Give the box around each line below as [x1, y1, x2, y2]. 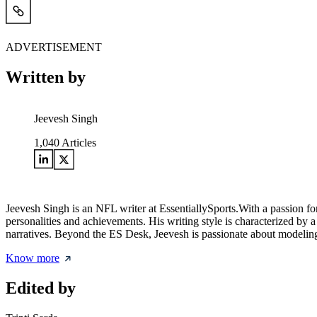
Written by [6, 68, 86, 87]
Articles [59, 137, 96, 149]
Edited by [6, 279, 76, 298]
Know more [6, 252, 59, 265]
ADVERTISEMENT [6, 41, 102, 54]
